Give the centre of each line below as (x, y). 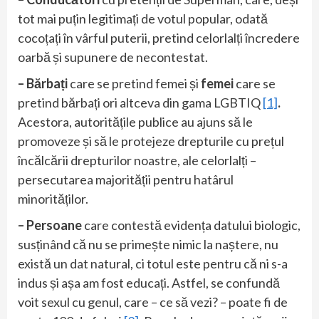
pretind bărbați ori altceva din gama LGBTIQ (140, 102)
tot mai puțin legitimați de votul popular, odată (143, 18)
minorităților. (53, 198)
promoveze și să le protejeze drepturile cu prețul (151, 141)
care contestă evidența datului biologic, (192, 225)
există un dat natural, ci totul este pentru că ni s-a (153, 263)
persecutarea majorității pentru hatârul (126, 179)
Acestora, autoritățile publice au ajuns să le (135, 121)
